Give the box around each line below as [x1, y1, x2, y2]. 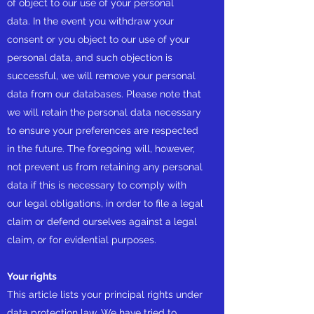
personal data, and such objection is [7, 52, 172, 63]
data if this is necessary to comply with [7, 179, 186, 191]
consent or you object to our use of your [7, 34, 190, 45]
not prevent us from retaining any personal [7, 161, 203, 172]
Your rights [7, 271, 59, 282]
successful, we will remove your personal [7, 70, 196, 81]
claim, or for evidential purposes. [7, 234, 156, 245]
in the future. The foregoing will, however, [7, 143, 195, 154]
